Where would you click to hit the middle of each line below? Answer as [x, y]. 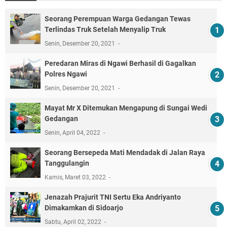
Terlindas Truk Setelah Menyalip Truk [105, 29]
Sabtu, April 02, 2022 [74, 222]
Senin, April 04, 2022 [73, 133]
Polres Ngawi [66, 74]
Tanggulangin [67, 163]
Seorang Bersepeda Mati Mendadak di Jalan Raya [125, 152]
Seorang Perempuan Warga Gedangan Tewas [118, 18]
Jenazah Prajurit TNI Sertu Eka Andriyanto [113, 197]
